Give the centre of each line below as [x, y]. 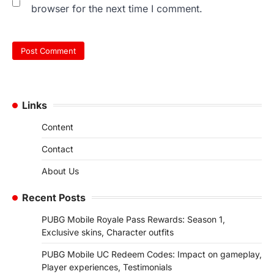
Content [57, 127]
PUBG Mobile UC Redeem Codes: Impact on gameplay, [152, 254]
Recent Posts [54, 197]
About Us [60, 171]
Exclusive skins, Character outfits [108, 232]
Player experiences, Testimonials [107, 267]
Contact [57, 149]
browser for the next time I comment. [117, 9]
